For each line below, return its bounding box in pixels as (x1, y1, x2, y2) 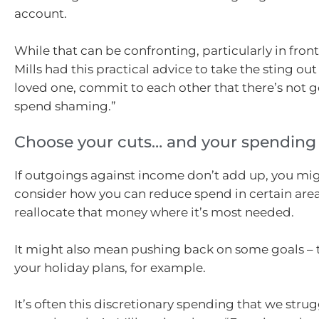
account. (14, 6, 67, 21)
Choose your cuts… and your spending (14, 132, 316, 152)
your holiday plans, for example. (14, 260, 206, 275)
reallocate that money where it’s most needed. (14, 205, 294, 220)
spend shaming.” (14, 98, 116, 113)
